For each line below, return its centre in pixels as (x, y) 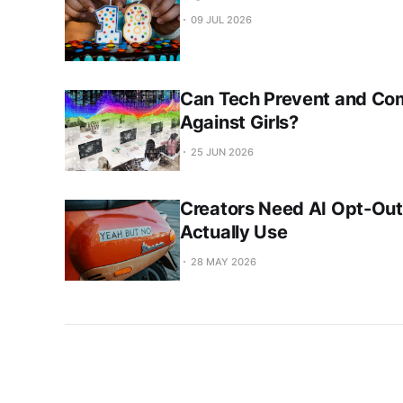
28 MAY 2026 (224, 261)
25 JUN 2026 (222, 152)
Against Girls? (239, 123)
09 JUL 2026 (221, 19)
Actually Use (234, 232)
